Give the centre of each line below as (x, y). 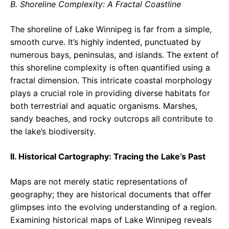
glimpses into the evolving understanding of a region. (113, 207)
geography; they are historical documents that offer (111, 194)
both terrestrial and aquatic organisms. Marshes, (104, 106)
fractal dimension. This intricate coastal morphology (111, 81)
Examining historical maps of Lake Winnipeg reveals (111, 220)
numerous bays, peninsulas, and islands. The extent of (114, 55)
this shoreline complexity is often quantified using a (110, 68)
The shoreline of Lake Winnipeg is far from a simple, (111, 29)
